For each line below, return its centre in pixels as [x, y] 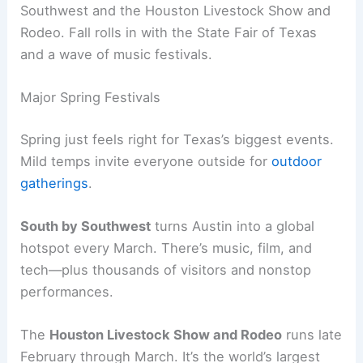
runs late [312, 335]
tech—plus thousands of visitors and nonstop [166, 269]
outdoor [297, 161]
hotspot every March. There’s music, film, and [167, 248]
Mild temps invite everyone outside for [146, 161]
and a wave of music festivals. [117, 54]
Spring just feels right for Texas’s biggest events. [177, 139]
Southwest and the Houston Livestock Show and [176, 10]
